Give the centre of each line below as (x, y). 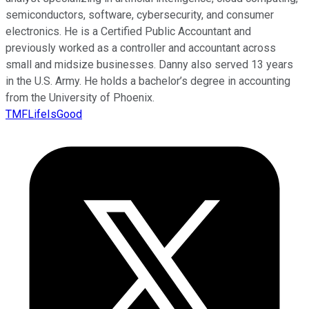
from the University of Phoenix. (80, 97)
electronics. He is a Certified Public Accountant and (128, 31)
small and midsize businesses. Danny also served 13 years (149, 64)
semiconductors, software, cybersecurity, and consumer (140, 14)
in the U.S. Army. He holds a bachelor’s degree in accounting (148, 81)
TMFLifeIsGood (44, 114)
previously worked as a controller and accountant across (141, 48)
